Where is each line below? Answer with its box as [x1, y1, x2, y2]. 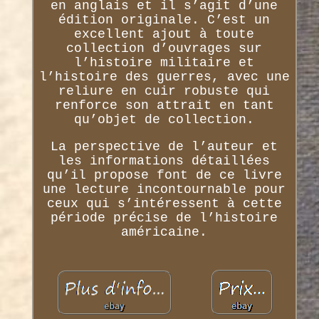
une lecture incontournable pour [43, 182, 286, 197]
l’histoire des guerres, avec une [38, 70, 290, 85]
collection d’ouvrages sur [66, 41, 263, 56]
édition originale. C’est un [58, 13, 271, 28]
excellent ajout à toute [74, 27, 255, 42]
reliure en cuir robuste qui [58, 84, 271, 99]
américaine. [121, 225, 208, 240]
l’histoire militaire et [74, 56, 255, 70]
